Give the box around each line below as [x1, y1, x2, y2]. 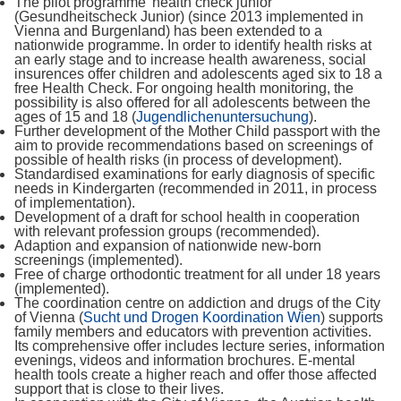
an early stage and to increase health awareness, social [14, 52, 366, 67]
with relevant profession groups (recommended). [14, 224, 320, 239]
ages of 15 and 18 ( [14, 109, 136, 124]
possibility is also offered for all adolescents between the [14, 95, 371, 110]
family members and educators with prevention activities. [14, 324, 371, 339]
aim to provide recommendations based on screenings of [14, 138, 372, 153]
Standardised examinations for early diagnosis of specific [14, 166, 375, 182]
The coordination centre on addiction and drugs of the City [14, 295, 380, 311]
